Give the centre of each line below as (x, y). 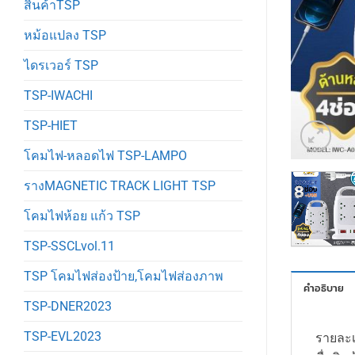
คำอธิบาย (324, 288)
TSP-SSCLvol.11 (69, 246)
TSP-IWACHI (58, 96)
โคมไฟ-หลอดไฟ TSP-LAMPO (105, 156)
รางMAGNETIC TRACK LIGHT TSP (120, 186)
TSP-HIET (51, 126)
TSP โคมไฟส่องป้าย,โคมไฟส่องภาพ (124, 277)
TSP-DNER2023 (68, 307)
